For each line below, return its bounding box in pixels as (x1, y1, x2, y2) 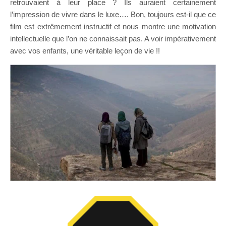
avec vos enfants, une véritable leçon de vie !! (10, 46, 160, 55)
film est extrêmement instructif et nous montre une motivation (10, 22, 216, 31)
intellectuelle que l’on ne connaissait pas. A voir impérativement (10, 34, 216, 43)
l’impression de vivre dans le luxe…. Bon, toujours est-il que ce (10, 10, 216, 19)
